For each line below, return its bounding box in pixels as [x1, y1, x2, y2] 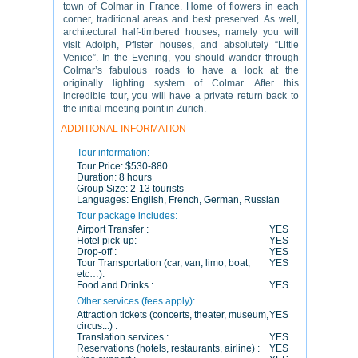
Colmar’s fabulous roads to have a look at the [63, 65, 299, 76]
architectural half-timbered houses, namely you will [63, 26, 299, 38]
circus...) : [77, 320, 117, 332]
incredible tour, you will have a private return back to [63, 90, 299, 101]
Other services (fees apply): [77, 296, 195, 307]
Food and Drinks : [77, 280, 153, 291]
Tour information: [77, 147, 149, 158]
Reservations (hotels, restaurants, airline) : [77, 343, 260, 354]
